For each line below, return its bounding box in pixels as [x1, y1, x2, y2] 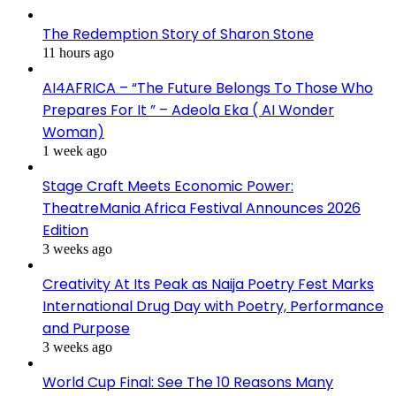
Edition [42, 220, 88, 241]
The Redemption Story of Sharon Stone [42, 24, 314, 45]
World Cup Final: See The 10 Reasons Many [42, 372, 333, 393]
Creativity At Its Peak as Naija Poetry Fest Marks [42, 274, 374, 295]
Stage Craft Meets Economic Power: [42, 176, 293, 197]
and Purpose [42, 318, 130, 339]
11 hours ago [42, 45, 114, 61]
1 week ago [42, 143, 107, 159]
